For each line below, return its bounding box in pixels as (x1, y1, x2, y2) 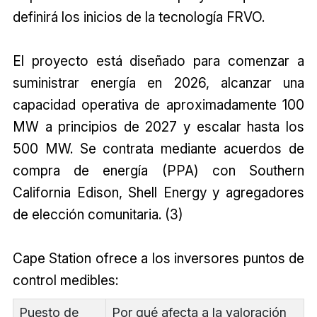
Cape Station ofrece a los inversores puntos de (12, 250, 305, 267)
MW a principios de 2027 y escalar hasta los (12, 118, 305, 136)
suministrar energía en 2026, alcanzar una (12, 74, 305, 92)
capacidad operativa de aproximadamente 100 (12, 96, 305, 114)
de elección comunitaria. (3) (12, 206, 183, 224)
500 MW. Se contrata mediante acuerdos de (12, 140, 305, 158)
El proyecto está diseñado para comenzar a (12, 52, 305, 70)
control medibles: (12, 272, 118, 289)
